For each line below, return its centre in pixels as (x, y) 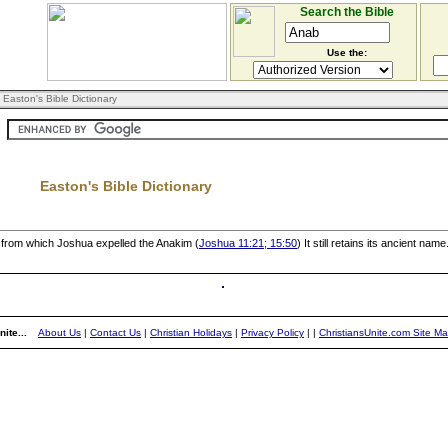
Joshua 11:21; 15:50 (248, 243)
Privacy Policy (272, 332)
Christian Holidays (191, 332)
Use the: (346, 52)
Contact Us (115, 332)
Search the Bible (346, 12)
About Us (59, 332)
